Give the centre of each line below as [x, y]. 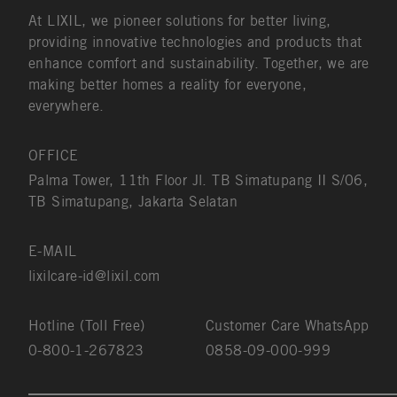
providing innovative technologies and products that [195, 43]
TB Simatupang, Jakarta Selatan [133, 202]
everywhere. [66, 106]
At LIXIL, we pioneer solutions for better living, [180, 21]
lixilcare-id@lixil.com [94, 276]
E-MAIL [53, 252]
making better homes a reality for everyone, [168, 85]
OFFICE [54, 156]
